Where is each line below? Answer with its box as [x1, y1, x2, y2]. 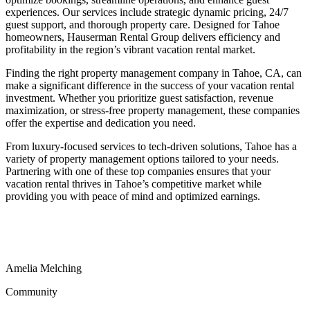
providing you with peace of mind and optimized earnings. [6, 190, 260, 202]
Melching [40, 262, 82, 274]
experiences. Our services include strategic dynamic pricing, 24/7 [6, 6, 289, 18]
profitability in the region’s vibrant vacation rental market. [6, 43, 255, 55]
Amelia [6, 262, 37, 274]
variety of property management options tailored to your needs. [6, 152, 279, 165]
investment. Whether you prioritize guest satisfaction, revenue [6, 91, 273, 104]
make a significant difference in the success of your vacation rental [6, 79, 294, 91]
